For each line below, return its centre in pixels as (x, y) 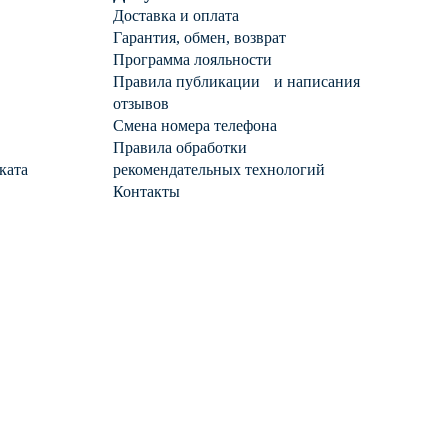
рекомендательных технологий (219, 169)
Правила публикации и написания (236, 81)
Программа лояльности (192, 59)
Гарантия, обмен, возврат (199, 37)
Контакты (146, 191)
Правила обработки (180, 147)
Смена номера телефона (195, 125)
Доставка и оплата (176, 15)
